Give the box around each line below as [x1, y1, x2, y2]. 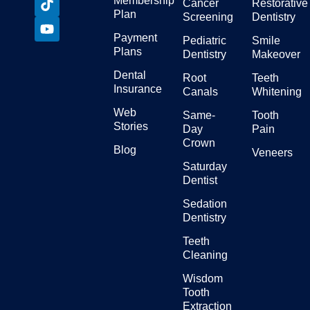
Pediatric [183, 35, 226, 47]
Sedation [183, 198, 227, 210]
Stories [113, 120, 148, 133]
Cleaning [183, 249, 228, 262]
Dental [113, 69, 146, 82]
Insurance [113, 83, 162, 95]
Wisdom [183, 273, 223, 285]
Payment [113, 32, 157, 44]
